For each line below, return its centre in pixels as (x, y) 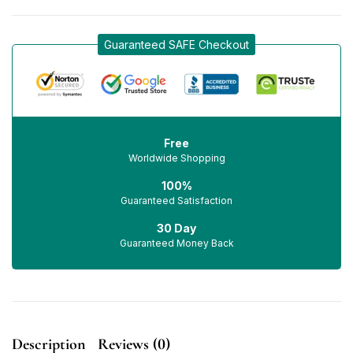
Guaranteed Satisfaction (176, 201)
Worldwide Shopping (176, 158)
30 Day (176, 228)
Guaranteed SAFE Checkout (176, 45)
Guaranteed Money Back (176, 243)
